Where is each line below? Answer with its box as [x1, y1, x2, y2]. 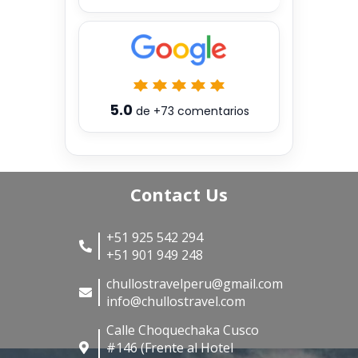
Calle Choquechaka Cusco [105, 321, 259, 340]
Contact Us [130, 182, 228, 207]
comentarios [173, 102, 249, 119]
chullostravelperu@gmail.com [105, 275, 283, 293]
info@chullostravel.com [105, 292, 245, 311]
